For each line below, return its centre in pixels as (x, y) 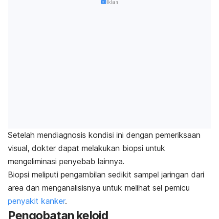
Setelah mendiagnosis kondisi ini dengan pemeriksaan (104, 135)
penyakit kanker (36, 201)
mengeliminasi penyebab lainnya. (66, 161)
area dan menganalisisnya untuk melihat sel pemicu (99, 187)
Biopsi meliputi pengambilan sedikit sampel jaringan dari (106, 174)
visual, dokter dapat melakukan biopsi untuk (87, 148)
